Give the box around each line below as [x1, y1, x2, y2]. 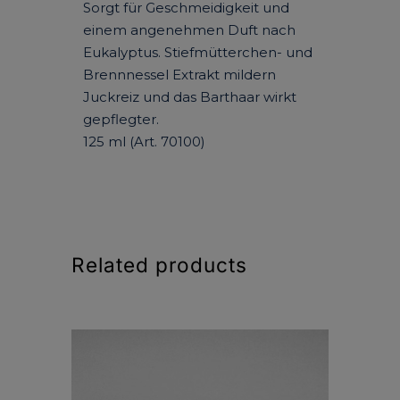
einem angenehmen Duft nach [82, 21, 296, 39]
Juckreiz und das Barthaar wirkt [82, 88, 296, 106]
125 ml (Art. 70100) [82, 133, 205, 151]
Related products [71, 252, 248, 277]
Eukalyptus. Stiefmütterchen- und [82, 44, 312, 62]
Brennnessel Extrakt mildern [82, 66, 276, 84]
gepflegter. [82, 111, 159, 129]
